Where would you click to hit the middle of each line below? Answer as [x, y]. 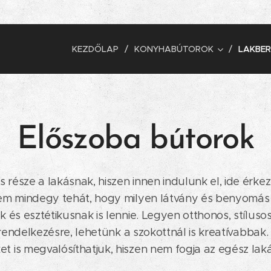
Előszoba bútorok [135, 140]
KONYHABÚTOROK [174, 49]
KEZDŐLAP [95, 49]
